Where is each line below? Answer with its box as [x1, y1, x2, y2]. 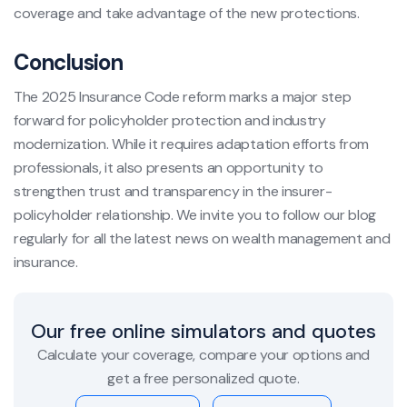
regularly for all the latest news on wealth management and [14, 229, 391, 249]
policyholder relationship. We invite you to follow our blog [14, 205, 377, 225]
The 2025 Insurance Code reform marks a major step [14, 87, 352, 107]
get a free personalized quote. [107, 369, 300, 389]
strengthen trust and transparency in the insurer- [14, 182, 333, 202]
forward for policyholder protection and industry [14, 111, 326, 131]
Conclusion [14, 48, 124, 77]
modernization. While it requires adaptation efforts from [14, 134, 370, 154]
